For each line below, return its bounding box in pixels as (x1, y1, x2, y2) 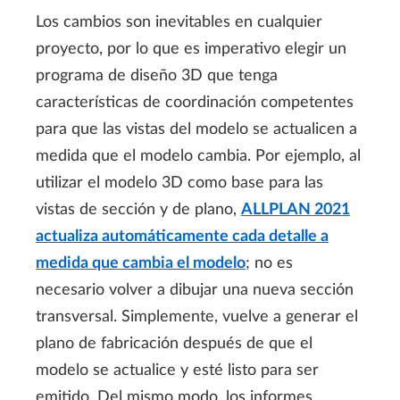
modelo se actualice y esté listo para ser (36, 362, 319, 379)
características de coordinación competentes (36, 94, 354, 111)
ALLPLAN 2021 (241, 201, 350, 218)
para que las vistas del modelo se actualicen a (36, 121, 357, 137)
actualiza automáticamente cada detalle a (36, 228, 329, 245)
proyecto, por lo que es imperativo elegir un (36, 40, 346, 57)
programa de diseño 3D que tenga (36, 67, 278, 84)
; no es (246, 254, 293, 271)
